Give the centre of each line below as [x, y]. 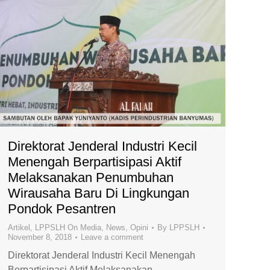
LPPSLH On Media [68, 228]
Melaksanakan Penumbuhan [91, 178]
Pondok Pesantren [62, 209]
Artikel [19, 228]
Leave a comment [112, 237]
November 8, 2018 [40, 237]
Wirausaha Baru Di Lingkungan [99, 193]
